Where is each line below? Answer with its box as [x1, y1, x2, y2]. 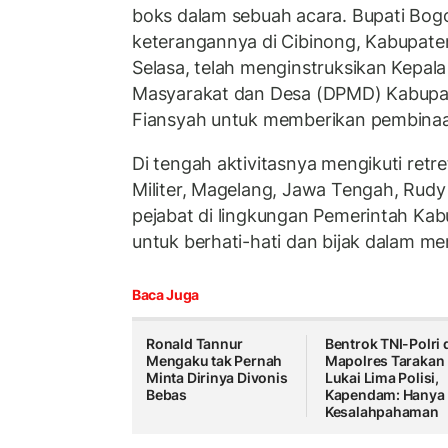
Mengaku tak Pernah [146, 352, 283, 370]
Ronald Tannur [146, 335, 244, 353]
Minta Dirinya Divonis [146, 369, 288, 387]
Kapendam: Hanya [324, 386, 445, 404]
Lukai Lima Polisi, [324, 369, 440, 387]
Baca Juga [132, 286, 199, 304]
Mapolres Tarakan [324, 352, 445, 370]
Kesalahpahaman [324, 403, 439, 421]
